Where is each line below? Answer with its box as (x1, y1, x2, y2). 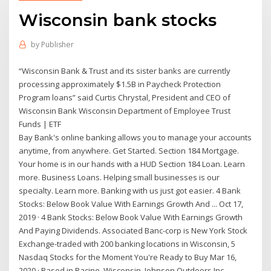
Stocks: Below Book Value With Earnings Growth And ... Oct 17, (19, 198, 244, 209)
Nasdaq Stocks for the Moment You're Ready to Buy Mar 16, (19, 251, 237, 263)
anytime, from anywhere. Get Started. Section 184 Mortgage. (19, 145, 240, 156)
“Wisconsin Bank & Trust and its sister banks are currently (19, 65, 231, 76)
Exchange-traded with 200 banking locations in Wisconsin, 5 (19, 238, 236, 249)
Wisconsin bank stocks (19, 9, 217, 30)
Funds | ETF (19, 118, 62, 129)
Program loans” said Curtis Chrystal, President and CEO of (19, 91, 231, 103)
